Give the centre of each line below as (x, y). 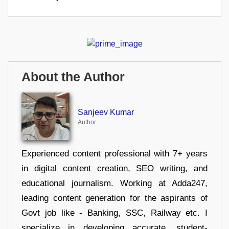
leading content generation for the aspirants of (114, 198)
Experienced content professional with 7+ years (114, 154)
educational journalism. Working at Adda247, (114, 184)
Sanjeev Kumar (106, 112)
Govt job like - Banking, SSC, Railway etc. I (114, 213)
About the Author (73, 77)
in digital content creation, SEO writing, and (114, 169)
